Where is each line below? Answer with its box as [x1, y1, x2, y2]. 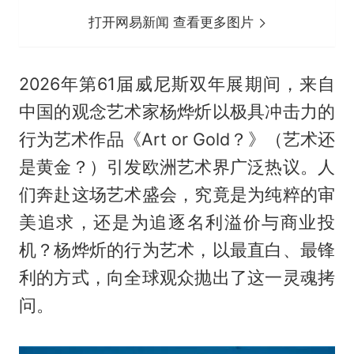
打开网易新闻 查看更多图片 [88, 13, 258, 30]
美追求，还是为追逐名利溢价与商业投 [18, 211, 336, 232]
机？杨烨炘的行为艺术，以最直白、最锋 [18, 239, 336, 260]
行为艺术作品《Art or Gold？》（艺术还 [18, 128, 336, 149]
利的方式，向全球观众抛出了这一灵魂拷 [18, 266, 336, 288]
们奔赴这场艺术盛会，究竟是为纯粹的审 [18, 183, 336, 205]
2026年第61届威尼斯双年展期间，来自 [18, 73, 336, 94]
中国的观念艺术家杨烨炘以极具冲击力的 [18, 100, 336, 122]
